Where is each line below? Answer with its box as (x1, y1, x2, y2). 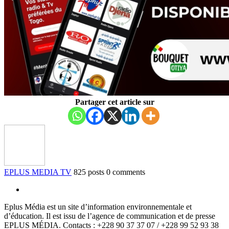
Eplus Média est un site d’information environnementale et (4, 202, 192, 211)
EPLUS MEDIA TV (4, 167, 72, 176)
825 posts (74, 167, 104, 176)
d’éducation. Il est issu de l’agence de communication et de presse (4, 211, 215, 220)
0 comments (106, 167, 145, 176)
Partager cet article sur (75, 97, 154, 106)
